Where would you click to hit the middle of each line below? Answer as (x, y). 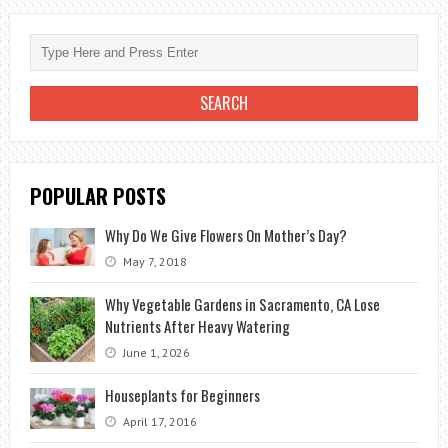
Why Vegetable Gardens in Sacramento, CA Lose (242, 303)
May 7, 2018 (153, 261)
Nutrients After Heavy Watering (197, 325)
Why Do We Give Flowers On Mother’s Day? (225, 234)
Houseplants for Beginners (182, 394)
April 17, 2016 (158, 421)
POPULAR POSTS (97, 195)
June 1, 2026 (154, 352)
